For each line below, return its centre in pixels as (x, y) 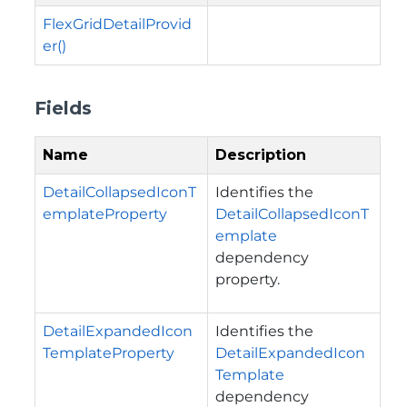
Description (261, 154)
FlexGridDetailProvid (117, 24)
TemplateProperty (109, 352)
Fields (63, 108)
